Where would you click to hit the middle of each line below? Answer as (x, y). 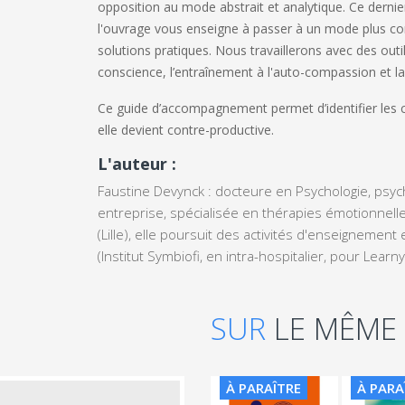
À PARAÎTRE (264, 387)
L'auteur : (137, 163)
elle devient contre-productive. (185, 129)
